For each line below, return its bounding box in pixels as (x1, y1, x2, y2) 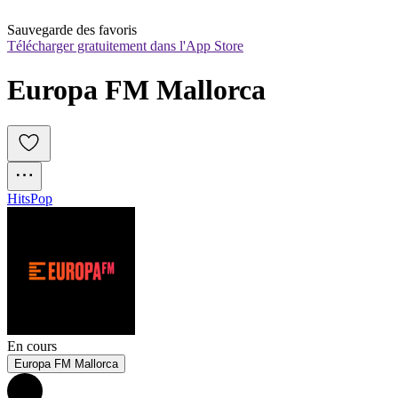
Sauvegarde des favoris (7, 22, 137, 38)
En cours (7, 338, 57, 354)
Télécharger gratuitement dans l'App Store (7, 38, 243, 54)
